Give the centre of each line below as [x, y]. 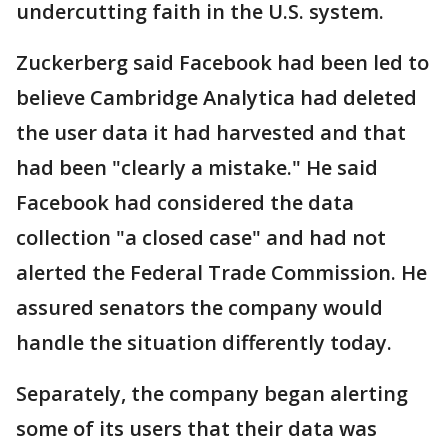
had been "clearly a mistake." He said [197, 167]
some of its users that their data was [196, 428]
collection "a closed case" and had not [201, 237]
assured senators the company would [199, 307]
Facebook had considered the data [185, 202]
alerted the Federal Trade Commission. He [221, 272]
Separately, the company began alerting [212, 393]
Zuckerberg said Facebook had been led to [222, 62]
